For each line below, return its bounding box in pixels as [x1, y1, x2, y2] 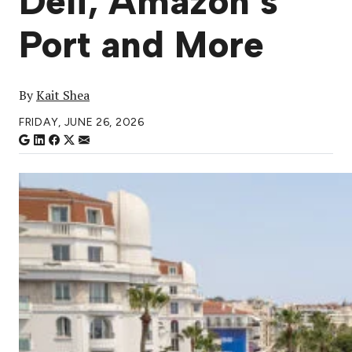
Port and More [19, 23, 264, 68]
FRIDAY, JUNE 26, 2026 [19, 115, 145, 130]
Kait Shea [36, 86, 90, 104]
